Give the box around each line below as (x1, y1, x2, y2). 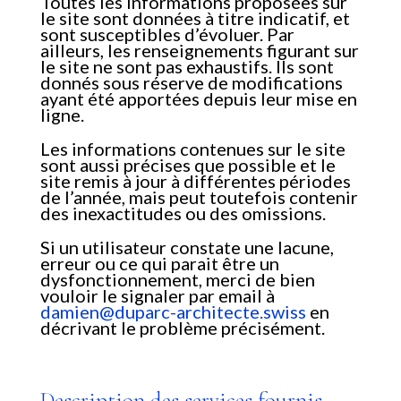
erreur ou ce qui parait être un (39, 252, 279, 275)
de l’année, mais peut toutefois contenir (39, 186, 358, 209)
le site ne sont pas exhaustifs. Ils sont (39, 55, 334, 78)
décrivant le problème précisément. (39, 317, 325, 339)
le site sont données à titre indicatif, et (39, 7, 350, 30)
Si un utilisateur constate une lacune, (39, 236, 334, 259)
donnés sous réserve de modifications (39, 72, 343, 94)
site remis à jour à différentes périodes (39, 170, 351, 192)
